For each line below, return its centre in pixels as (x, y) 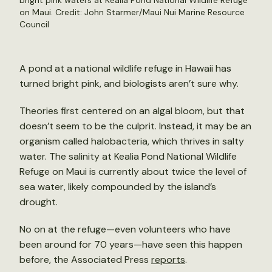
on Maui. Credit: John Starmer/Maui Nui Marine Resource (132, 12)
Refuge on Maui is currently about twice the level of (133, 172)
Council (34, 24)
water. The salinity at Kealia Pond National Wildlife (128, 156)
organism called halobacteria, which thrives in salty (132, 141)
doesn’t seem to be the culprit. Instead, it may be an (135, 126)
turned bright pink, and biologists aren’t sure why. (129, 83)
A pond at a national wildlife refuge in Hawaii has (125, 68)
